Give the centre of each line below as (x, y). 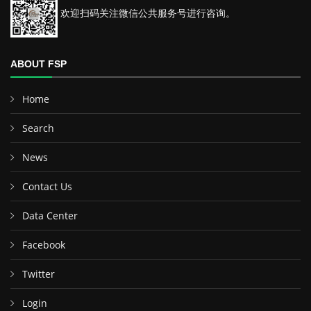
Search (38, 128)
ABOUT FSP (39, 64)
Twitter (39, 274)
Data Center (50, 216)
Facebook (44, 245)
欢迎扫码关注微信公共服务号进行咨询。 (146, 13)
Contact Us (47, 186)
